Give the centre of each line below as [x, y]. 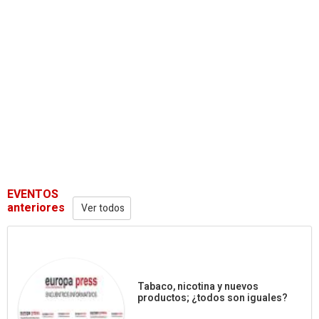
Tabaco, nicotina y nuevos [198, 287]
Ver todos [102, 208]
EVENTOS [33, 194]
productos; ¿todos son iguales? [213, 298]
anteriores [36, 208]
